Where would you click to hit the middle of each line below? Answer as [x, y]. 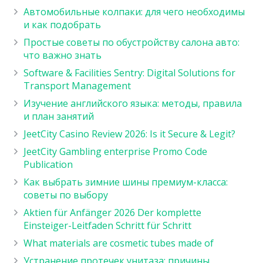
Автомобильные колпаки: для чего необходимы [134, 12]
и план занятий [59, 117]
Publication [48, 165]
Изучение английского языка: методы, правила [133, 104]
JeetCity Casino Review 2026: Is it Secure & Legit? [129, 134]
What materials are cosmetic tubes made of [119, 243]
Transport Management [77, 86]
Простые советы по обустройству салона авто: [131, 43]
